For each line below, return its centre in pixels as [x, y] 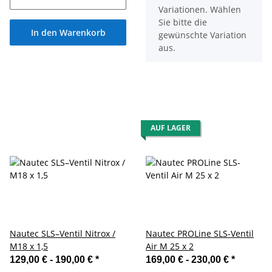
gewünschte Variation [202, 35]
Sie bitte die [183, 22]
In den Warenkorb [68, 32]
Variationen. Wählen [200, 9]
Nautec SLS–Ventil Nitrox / [63, 233]
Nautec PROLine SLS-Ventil [200, 233]
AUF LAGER [171, 127]
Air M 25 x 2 [170, 246]
